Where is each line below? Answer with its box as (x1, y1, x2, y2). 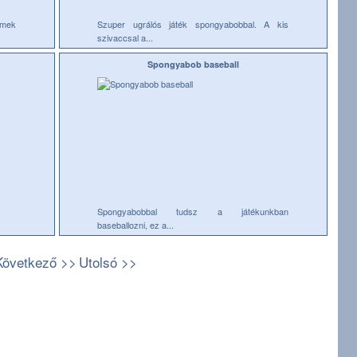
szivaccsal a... (97, 31, 153, 44)
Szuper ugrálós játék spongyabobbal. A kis (97, 18, 288, 30)
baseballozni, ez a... (97, 218, 174, 231)
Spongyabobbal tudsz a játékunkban (97, 205, 288, 218)
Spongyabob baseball (147, 58, 239, 70)
